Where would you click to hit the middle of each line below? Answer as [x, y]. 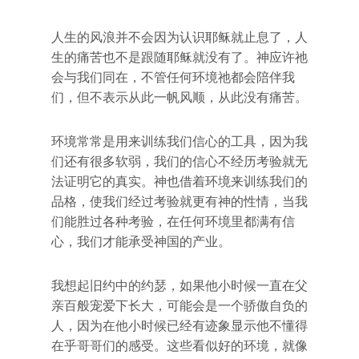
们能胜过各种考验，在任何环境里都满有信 [173, 222]
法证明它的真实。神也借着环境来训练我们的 [179, 182]
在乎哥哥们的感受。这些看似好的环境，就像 [179, 346]
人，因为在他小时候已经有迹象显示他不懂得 [179, 326]
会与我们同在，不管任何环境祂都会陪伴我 [173, 77]
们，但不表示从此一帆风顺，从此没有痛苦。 [179, 97]
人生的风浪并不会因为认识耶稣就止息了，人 [179, 37]
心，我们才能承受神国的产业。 [141, 242]
